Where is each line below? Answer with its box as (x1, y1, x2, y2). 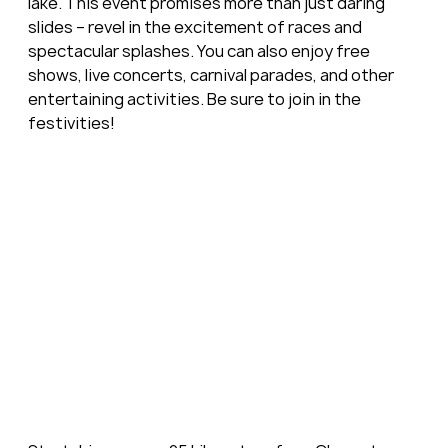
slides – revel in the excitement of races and (27, 15, 365, 38)
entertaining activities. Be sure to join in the (27, 87, 364, 110)
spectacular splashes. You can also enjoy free (27, 39, 373, 62)
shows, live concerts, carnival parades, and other (27, 63, 397, 86)
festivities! (27, 111, 115, 134)
